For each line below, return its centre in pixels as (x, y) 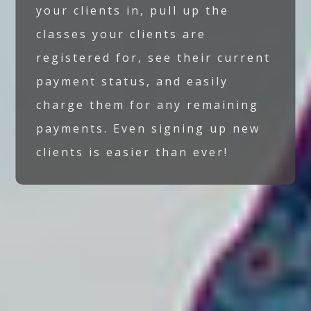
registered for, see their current (154, 58)
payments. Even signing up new (149, 129)
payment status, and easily (133, 82)
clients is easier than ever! (133, 152)
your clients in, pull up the (133, 11)
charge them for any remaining (148, 105)
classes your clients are (121, 34)
